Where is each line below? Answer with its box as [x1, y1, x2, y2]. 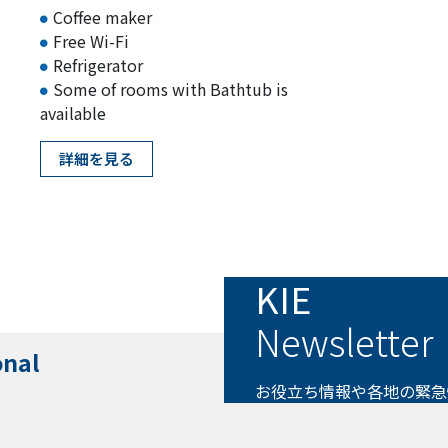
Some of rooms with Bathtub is [52, 76, 288, 101]
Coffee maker [52, 4, 152, 29]
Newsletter [255, 314, 433, 367]
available [39, 100, 106, 125]
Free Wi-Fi [52, 28, 129, 53]
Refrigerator [52, 52, 143, 77]
